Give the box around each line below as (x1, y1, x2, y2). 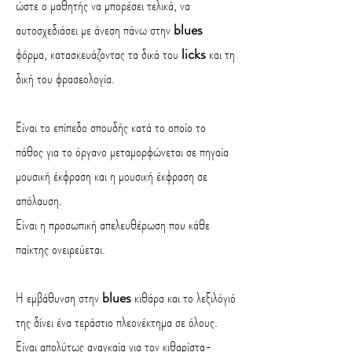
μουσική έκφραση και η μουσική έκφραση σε (16, 166, 207, 186)
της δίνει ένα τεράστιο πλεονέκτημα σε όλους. (16, 312, 218, 332)
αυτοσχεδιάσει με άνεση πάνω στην (16, 20, 174, 40)
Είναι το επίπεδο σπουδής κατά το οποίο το (16, 117, 206, 137)
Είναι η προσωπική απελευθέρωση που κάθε (16, 214, 210, 235)
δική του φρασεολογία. (16, 68, 115, 89)
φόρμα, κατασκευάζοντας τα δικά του (16, 44, 181, 64)
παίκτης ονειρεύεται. (16, 239, 105, 259)
